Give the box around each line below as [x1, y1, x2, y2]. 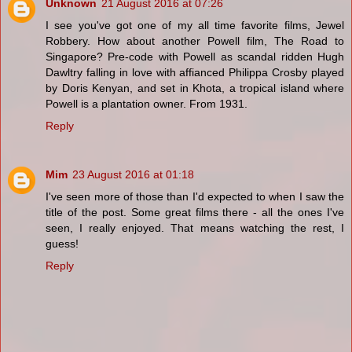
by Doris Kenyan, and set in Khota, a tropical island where [46, 81, 344, 94]
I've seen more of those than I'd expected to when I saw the [46, 189, 344, 203]
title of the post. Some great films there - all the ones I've [46, 205, 344, 218]
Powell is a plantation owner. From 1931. [46, 97, 247, 110]
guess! [46, 236, 79, 250]
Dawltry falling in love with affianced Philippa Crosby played [46, 65, 344, 79]
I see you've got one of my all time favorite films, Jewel [46, 18, 344, 31]
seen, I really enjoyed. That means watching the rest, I [46, 221, 344, 234]
